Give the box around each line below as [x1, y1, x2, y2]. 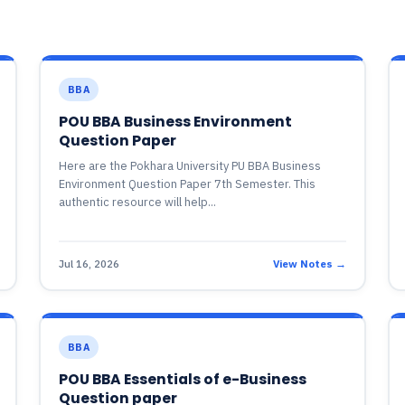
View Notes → [273, 256, 347, 270]
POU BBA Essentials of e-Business [58, 370, 306, 389]
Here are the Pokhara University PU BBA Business [58, 158, 321, 174]
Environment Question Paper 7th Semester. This [58, 176, 316, 192]
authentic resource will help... [58, 194, 216, 210]
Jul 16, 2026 [58, 256, 119, 270]
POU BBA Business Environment [58, 112, 292, 131]
